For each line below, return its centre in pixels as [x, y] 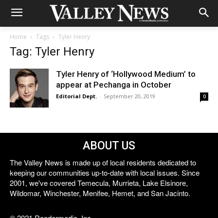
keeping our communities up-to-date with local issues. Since [105, 173]
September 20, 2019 [129, 96]
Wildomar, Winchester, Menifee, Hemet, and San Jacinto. [100, 193]
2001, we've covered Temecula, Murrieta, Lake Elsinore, [99, 183]
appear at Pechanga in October [114, 85]
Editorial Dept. [76, 96]
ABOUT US [109, 146]
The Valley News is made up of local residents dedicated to [103, 162]
